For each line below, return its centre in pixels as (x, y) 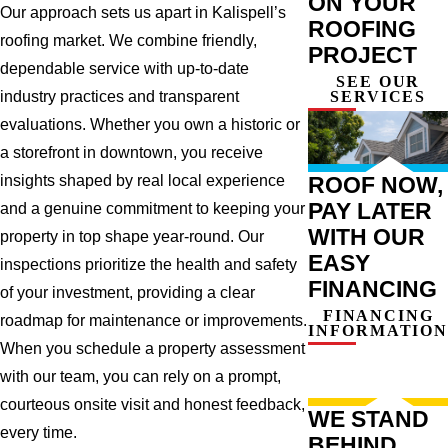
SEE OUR (378, 81)
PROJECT (363, 54)
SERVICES (378, 96)
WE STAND (369, 418)
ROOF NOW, (376, 184)
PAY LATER (370, 210)
